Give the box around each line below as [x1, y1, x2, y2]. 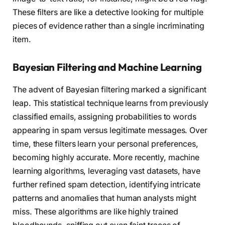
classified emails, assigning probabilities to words [13, 111, 196, 122]
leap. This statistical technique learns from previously [13, 98, 208, 108]
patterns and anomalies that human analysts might [13, 193, 197, 203]
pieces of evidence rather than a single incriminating [13, 21, 204, 31]
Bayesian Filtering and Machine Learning [13, 61, 202, 74]
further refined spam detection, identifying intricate [13, 179, 200, 189]
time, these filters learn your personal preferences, [13, 139, 198, 149]
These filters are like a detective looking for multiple [13, 7, 203, 17]
